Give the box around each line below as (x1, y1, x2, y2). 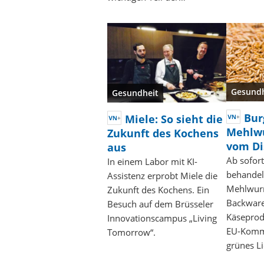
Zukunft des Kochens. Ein (107, 183, 209, 196)
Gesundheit (112, 87, 159, 98)
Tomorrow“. (107, 226, 156, 238)
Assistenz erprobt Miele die (107, 169, 217, 181)
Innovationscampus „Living (107, 212, 217, 224)
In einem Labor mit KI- (107, 155, 197, 167)
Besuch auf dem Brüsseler (107, 197, 213, 210)
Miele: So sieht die (125, 111, 223, 126)
